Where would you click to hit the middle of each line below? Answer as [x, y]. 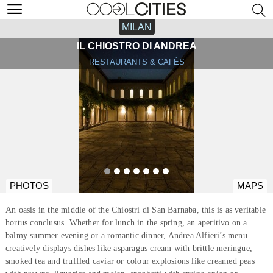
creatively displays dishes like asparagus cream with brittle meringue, [129, 248]
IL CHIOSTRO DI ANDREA [136, 46]
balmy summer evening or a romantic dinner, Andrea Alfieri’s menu [126, 235]
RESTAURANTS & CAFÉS [136, 62]
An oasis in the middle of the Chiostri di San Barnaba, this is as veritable [135, 210]
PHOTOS [29, 186]
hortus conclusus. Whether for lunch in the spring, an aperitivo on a [126, 222]
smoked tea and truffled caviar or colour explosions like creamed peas [130, 261]
